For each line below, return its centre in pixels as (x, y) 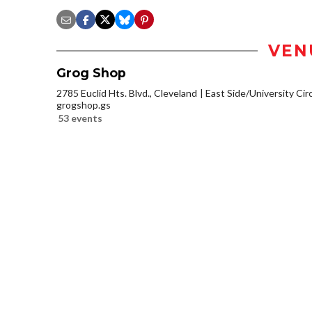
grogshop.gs (84, 105)
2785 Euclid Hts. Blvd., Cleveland (127, 93)
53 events (80, 118)
